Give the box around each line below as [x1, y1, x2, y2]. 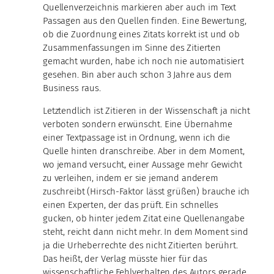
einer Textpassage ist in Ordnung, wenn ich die [43, 131, 231, 143]
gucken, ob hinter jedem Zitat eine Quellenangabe [43, 212, 245, 224]
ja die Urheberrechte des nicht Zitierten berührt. [43, 239, 238, 251]
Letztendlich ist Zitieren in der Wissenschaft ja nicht [43, 105, 250, 116]
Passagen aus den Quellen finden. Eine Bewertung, [43, 15, 246, 26]
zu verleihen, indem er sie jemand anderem [43, 172, 218, 183]
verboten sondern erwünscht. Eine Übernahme [43, 118, 232, 130]
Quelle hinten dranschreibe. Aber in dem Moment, [43, 145, 245, 157]
